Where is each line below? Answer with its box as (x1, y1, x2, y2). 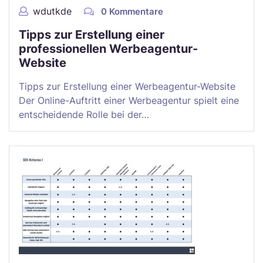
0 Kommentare (99, 6, 163, 17)
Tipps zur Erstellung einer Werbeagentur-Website (19, 80, 235, 92)
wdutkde (33, 5, 72, 17)
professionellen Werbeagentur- (19, 42, 198, 56)
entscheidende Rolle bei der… (19, 109, 149, 120)
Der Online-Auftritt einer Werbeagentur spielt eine (19, 95, 239, 106)
